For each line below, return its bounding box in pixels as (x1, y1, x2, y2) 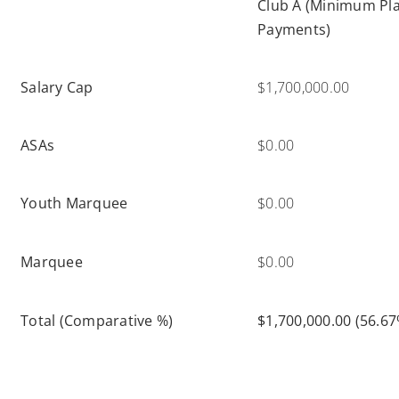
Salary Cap (20, 77, 94, 97)
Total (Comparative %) (20, 310, 174, 330)
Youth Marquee (20, 192, 128, 213)
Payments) (257, 19, 331, 39)
